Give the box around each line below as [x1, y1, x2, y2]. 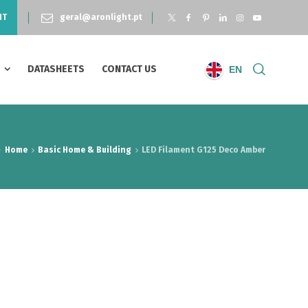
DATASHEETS [27, 63, 85, 75]
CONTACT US [102, 63, 157, 75]
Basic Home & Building [38, 145, 132, 155]
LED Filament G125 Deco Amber [142, 145, 265, 155]
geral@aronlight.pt [60, 12, 143, 22]
